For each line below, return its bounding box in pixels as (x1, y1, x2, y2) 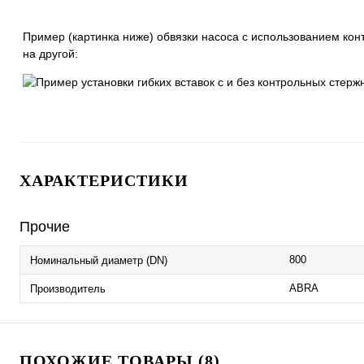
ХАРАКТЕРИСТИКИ (19, 171, 188, 189)
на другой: (23, 47, 78, 60)
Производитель (30, 283, 106, 296)
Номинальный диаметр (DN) (30, 254, 167, 267)
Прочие (19, 219, 70, 235)
